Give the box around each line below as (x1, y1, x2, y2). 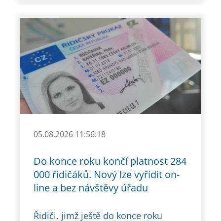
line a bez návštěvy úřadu (34, 181, 148, 194)
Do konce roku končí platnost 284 (34, 154, 186, 168)
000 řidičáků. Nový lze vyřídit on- (34, 168, 180, 181)
